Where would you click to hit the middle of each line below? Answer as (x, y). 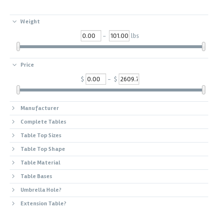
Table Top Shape (43, 149)
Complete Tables (43, 122)
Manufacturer (40, 109)
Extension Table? (43, 204)
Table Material (40, 163)
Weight (30, 22)
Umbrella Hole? (41, 190)
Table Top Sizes (41, 136)
